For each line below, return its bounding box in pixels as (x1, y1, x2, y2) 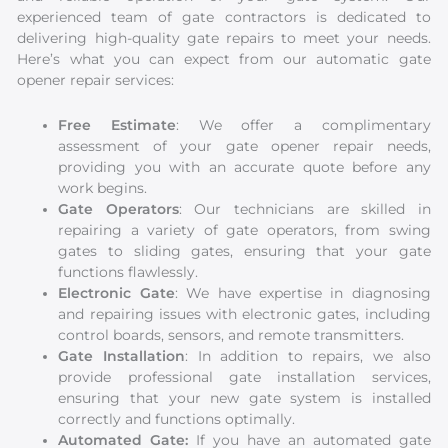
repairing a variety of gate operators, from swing (58, 222, 431, 239)
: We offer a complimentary (176, 117, 431, 134)
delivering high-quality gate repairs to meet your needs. (17, 30, 431, 47)
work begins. (58, 180, 148, 197)
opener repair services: (17, 72, 175, 89)
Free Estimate (58, 117, 177, 134)
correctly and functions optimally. (58, 411, 296, 428)
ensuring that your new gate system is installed (58, 390, 431, 407)
